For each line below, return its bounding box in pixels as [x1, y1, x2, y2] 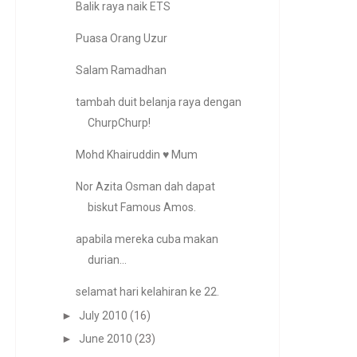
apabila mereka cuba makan [75, 233, 218, 245]
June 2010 [78, 332, 132, 345]
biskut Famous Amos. [87, 201, 196, 214]
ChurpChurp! [87, 116, 151, 129]
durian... [87, 253, 127, 266]
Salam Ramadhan [75, 64, 167, 76]
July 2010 [78, 308, 127, 322]
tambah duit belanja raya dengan [75, 96, 241, 108]
